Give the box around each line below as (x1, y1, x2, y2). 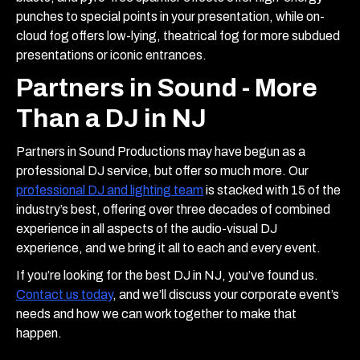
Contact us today (16, 287, 112, 301)
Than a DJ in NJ (16, 104, 207, 133)
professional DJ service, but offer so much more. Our (16, 163, 309, 178)
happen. (16, 325, 64, 340)
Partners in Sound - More (16, 73, 317, 102)
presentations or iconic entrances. (16, 47, 209, 62)
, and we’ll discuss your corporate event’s (112, 287, 339, 301)
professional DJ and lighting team (16, 182, 203, 197)
